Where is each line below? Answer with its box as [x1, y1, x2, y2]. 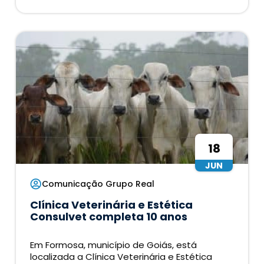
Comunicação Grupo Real [42, 178, 155, 190]
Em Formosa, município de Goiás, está [30, 239, 197, 252]
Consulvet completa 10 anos [30, 209, 188, 225]
